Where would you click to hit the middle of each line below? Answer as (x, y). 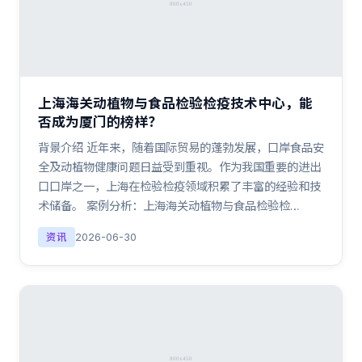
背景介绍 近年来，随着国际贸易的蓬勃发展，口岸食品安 (181, 147)
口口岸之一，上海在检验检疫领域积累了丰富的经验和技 (179, 186)
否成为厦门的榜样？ (100, 122)
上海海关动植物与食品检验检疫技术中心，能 (175, 103)
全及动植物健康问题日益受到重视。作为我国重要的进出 (179, 167)
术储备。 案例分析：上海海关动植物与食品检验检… (169, 206)
